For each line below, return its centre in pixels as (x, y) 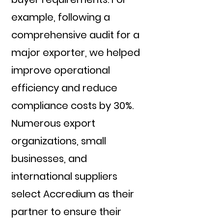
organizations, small (59, 141)
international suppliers (64, 176)
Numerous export (53, 123)
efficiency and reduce (64, 88)
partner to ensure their (66, 212)
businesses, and (49, 159)
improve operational (61, 70)
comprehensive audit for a (75, 35)
